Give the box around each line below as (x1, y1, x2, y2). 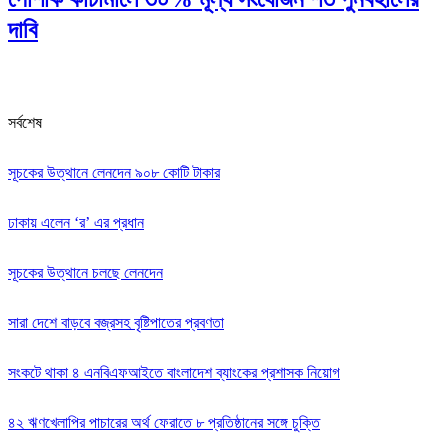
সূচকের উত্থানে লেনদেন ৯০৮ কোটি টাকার (8, 163, 220, 181)
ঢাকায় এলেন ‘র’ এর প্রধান (8, 213, 144, 231)
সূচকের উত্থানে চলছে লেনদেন (8, 263, 163, 281)
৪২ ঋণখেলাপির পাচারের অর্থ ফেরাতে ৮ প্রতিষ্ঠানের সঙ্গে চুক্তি (8, 413, 320, 431)
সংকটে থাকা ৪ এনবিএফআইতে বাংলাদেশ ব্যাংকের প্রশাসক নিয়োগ (8, 363, 340, 381)
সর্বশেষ (8, 113, 42, 131)
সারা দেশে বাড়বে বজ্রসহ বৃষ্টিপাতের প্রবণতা (8, 313, 224, 331)
